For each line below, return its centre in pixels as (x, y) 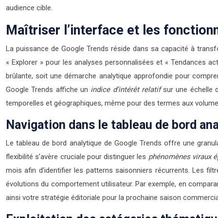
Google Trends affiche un (48, 90)
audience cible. (29, 8)
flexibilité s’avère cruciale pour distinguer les (77, 157)
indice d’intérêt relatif (126, 90)
